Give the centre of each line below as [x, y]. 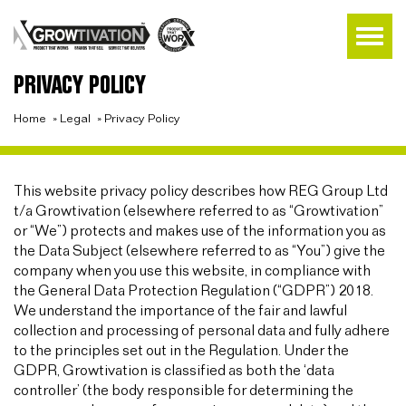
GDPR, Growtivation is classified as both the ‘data [174, 371]
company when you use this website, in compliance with [192, 271]
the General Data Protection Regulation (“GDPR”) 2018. [193, 291]
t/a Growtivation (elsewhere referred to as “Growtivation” [198, 212]
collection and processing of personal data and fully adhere [202, 331]
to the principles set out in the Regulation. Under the [181, 351]
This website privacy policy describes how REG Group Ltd [201, 192]
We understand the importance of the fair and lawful [180, 311]
